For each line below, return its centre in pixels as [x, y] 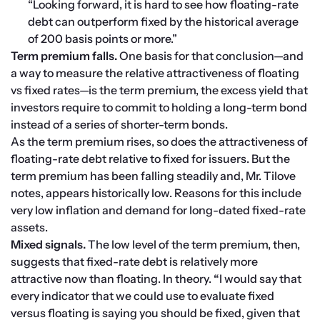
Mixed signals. [49, 245]
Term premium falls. [65, 56]
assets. [29, 227]
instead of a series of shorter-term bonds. [119, 125]
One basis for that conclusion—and [211, 56]
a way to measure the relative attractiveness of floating [155, 73]
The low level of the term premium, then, [194, 245]
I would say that [260, 279]
